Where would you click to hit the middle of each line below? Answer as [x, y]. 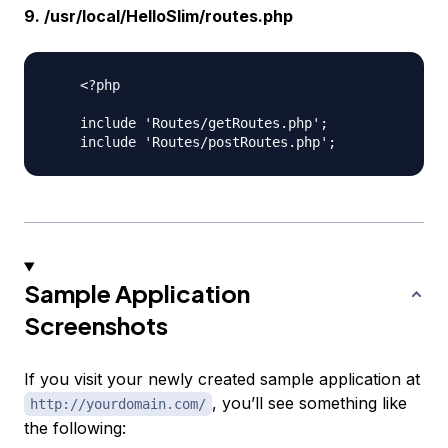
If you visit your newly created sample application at [222, 379]
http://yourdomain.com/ [118, 404]
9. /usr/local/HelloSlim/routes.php [158, 16]
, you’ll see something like [309, 403]
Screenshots [96, 325]
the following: [75, 428]
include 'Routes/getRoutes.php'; [188, 123]
